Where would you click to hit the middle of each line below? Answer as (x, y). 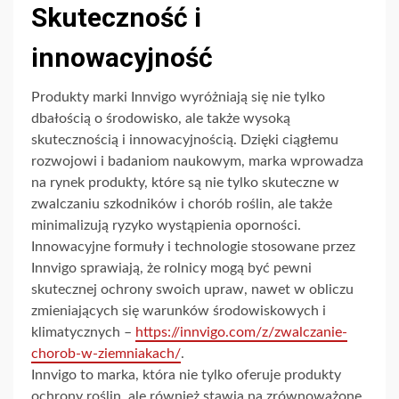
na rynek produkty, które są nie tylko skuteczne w (185, 183)
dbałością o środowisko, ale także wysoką (161, 119)
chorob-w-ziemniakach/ (106, 354)
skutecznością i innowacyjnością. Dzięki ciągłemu (185, 140)
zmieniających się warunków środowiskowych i (179, 311)
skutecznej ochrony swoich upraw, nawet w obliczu (192, 290)
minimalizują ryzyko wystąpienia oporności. (166, 226)
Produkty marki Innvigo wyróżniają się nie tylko (178, 98)
